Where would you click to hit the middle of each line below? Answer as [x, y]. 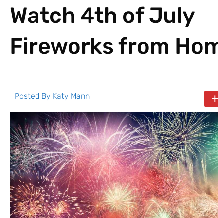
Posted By [34, 96]
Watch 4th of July [102, 15]
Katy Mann [71, 96]
